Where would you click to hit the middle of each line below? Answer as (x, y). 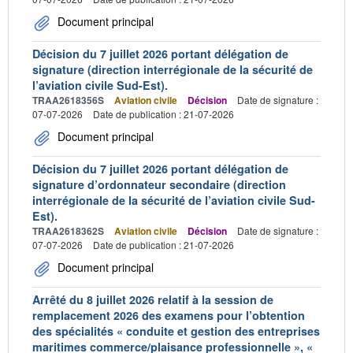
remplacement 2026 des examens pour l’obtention (169, 315)
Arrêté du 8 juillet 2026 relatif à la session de (153, 299)
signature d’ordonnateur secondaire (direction (159, 184)
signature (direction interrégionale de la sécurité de (173, 69)
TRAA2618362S (68, 231)
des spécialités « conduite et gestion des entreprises (176, 331)
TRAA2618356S (68, 100)
